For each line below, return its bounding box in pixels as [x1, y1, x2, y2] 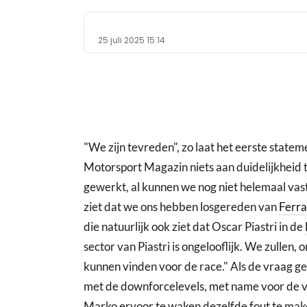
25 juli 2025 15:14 [98, 34, 165, 46]
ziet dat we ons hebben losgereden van [84, 199, 279, 214]
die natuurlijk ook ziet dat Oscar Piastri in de [84, 219, 305, 234]
